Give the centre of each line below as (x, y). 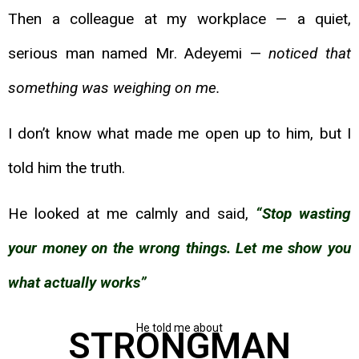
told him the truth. (67, 168)
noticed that (310, 53)
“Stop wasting (303, 214)
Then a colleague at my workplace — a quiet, (179, 18)
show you (320, 248)
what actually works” (77, 283)
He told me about (179, 327)
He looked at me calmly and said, (132, 214)
